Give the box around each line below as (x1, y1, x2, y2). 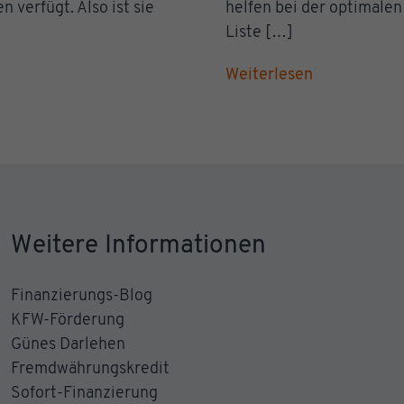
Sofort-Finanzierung (10, 384, 158, 402)
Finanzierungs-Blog (10, 287, 152, 305)
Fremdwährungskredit (10, 360, 170, 378)
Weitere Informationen (10, 233, 266, 259)
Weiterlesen (225, 66, 314, 84)
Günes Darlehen (10, 335, 125, 353)
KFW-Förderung (10, 311, 124, 329)
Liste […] (225, 23, 294, 41)
